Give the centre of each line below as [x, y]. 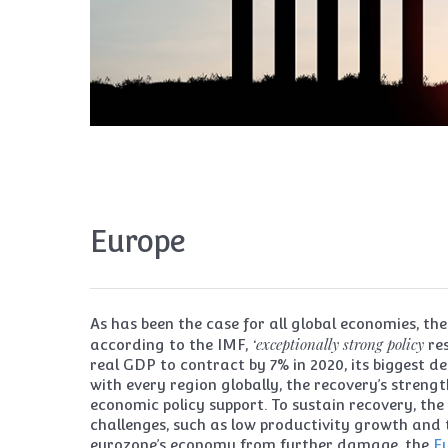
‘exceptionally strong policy [340, 344]
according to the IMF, [171, 345]
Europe [138, 242]
